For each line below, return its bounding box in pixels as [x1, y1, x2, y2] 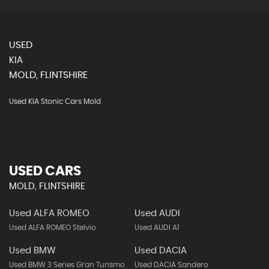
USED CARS [9, 165, 81, 178]
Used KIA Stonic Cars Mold [9, 98, 101, 105]
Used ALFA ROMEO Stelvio [9, 224, 96, 231]
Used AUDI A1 [134, 224, 179, 231]
